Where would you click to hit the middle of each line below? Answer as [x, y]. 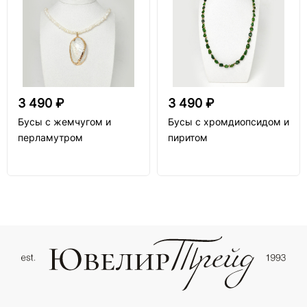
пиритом [188, 137]
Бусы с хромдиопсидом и [229, 122]
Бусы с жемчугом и [64, 122]
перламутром [50, 137]
